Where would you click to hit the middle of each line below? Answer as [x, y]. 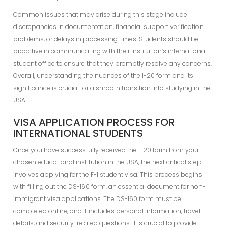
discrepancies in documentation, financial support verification [108, 27]
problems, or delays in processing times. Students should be [106, 39]
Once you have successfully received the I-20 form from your [106, 150]
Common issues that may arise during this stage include [100, 15]
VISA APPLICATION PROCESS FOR [94, 122]
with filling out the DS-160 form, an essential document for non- [109, 187]
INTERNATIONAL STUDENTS [78, 133]
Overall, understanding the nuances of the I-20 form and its [103, 76]
